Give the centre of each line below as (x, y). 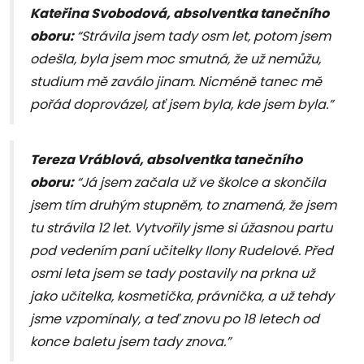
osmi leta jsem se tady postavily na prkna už (172, 274)
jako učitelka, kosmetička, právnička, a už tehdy (182, 297)
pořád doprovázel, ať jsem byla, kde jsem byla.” (182, 105)
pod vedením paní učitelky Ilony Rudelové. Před (182, 251)
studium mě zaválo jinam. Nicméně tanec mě (176, 82)
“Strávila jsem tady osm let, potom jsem (204, 37)
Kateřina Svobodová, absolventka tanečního (180, 14)
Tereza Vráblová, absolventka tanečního (166, 160)
